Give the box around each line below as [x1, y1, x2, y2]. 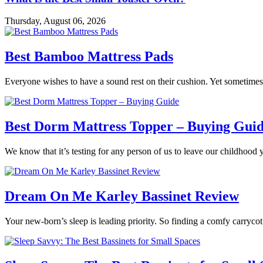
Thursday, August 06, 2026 [5, 16, 106, 26]
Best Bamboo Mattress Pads [5, 49, 173, 65]
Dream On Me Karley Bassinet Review [5, 188, 239, 204]
